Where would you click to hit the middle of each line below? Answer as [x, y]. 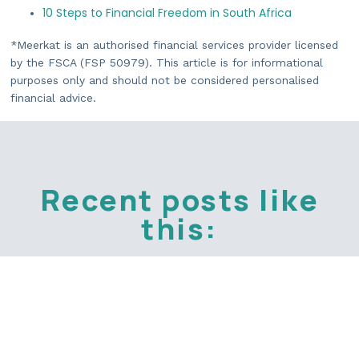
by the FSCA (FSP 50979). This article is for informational [167, 62]
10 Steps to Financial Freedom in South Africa [167, 12]
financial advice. [55, 97]
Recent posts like [179, 200]
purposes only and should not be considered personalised [165, 80]
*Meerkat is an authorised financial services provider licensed [174, 44]
